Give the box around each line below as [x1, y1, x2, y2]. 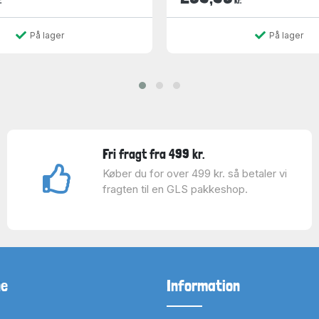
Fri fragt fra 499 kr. [102, 146, 205, 162]
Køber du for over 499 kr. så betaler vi [102, 167, 287, 180]
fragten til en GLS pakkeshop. [102, 182, 248, 196]
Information [167, 276, 240, 295]
